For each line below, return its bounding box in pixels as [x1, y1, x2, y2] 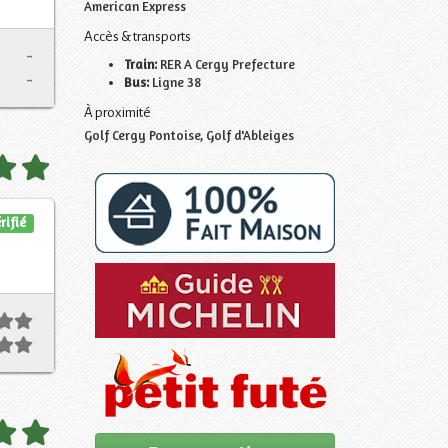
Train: [123, 55, 160, 72]
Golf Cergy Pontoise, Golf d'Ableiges [83, 126, 294, 143]
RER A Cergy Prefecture [159, 55, 295, 72]
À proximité [83, 104, 151, 120]
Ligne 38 [148, 73, 201, 90]
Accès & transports [83, 28, 191, 44]
